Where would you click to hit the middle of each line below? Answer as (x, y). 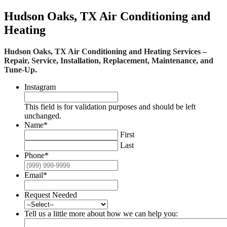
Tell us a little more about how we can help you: (101, 214)
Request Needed (51, 195)
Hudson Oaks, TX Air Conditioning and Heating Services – (105, 52)
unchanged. (43, 116)
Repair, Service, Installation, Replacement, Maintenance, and (109, 61)
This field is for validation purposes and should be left (110, 107)
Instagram (40, 87)
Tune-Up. (21, 70)
